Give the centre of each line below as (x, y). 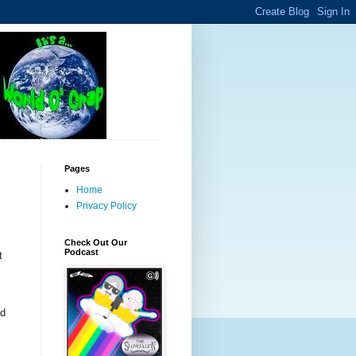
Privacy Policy (106, 206)
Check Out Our (96, 242)
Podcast (81, 252)
